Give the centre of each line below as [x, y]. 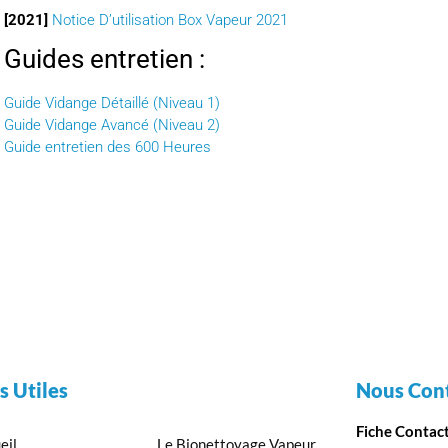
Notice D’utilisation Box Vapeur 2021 [170, 20]
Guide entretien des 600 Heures [107, 147]
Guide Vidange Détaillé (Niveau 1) [112, 103]
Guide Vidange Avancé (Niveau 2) [112, 125]
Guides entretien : [107, 59]
